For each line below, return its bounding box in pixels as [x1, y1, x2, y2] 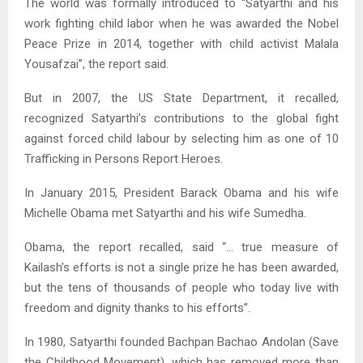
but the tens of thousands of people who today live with [24, 280, 339, 296]
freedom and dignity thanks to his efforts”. [24, 301, 250, 316]
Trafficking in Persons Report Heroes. [24, 152, 223, 167]
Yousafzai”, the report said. [24, 57, 169, 72]
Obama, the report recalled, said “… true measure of [24, 240, 339, 255]
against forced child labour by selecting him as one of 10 [24, 131, 339, 147]
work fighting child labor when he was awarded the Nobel [24, 16, 339, 32]
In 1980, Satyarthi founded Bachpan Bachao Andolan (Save [24, 335, 339, 350]
